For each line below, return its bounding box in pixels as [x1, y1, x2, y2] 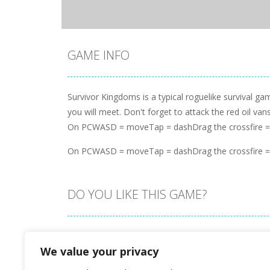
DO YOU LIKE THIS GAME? [67, 186, 207, 202]
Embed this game [67, 230, 136, 242]
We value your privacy [40, 244, 159, 259]
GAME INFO [67, 46, 130, 63]
